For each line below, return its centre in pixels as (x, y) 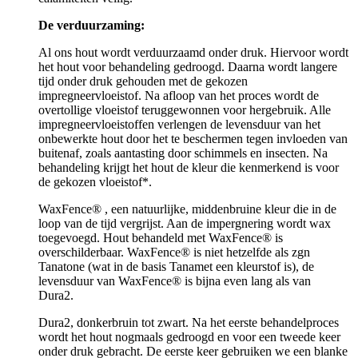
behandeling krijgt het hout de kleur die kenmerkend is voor (189, 167)
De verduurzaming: (91, 25)
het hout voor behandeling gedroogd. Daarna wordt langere (188, 66)
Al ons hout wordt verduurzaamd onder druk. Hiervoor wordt (193, 52)
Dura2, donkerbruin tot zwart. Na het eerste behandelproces (189, 322)
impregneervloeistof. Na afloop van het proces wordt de (179, 95)
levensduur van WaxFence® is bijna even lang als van (176, 280)
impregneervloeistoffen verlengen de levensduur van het (179, 124)
